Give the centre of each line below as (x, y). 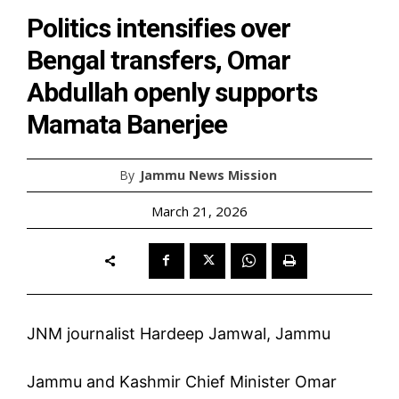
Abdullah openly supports (172, 92)
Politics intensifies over (159, 28)
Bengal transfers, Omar (159, 60)
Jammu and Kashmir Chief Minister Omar (182, 381)
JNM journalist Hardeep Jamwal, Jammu (179, 333)
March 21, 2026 (199, 211)
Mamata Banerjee (127, 124)
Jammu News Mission (208, 175)
